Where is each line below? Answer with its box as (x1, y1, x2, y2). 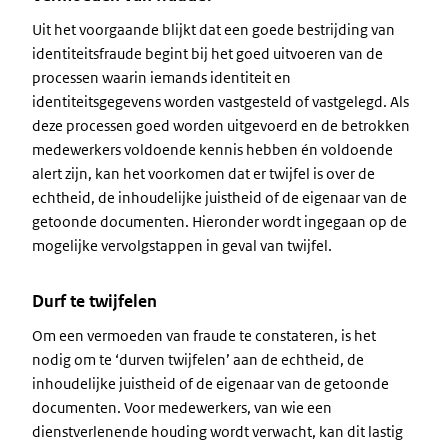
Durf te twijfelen (32, 290, 157, 312)
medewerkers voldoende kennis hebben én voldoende (32, 140, 393, 159)
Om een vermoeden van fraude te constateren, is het (32, 326, 376, 345)
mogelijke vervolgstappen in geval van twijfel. (32, 236, 332, 255)
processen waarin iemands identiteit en (32, 68, 291, 87)
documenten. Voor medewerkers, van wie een (32, 398, 332, 417)
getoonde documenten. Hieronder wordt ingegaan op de (32, 212, 407, 231)
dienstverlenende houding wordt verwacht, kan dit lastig (32, 422, 403, 441)
